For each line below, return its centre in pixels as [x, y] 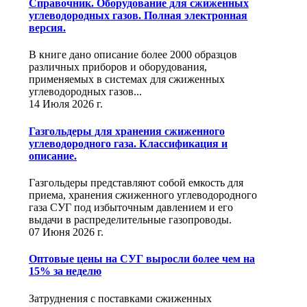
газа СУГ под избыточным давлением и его [131, 207]
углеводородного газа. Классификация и [128, 143]
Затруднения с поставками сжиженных [120, 298]
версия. [47, 28]
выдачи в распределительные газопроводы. [130, 219]
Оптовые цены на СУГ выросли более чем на [142, 259]
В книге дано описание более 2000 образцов [133, 55]
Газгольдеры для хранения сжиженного [127, 131]
